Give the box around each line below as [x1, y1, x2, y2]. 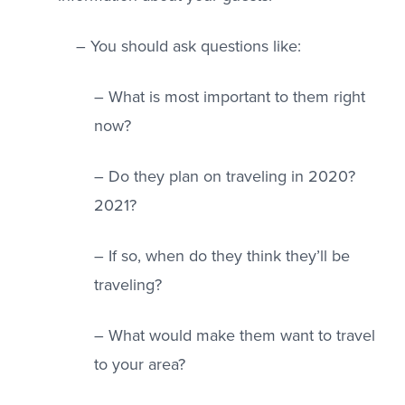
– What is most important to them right [94, 85, 365, 109]
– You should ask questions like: [76, 34, 301, 59]
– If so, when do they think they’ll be [94, 244, 350, 268]
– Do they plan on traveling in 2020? [94, 165, 355, 189]
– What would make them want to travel [94, 324, 375, 348]
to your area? [94, 353, 185, 377]
